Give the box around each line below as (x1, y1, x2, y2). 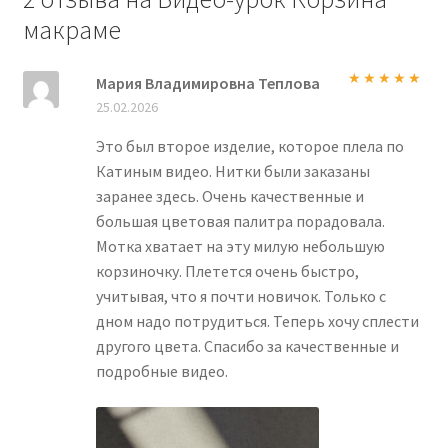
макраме (22, 13, 121, 46)
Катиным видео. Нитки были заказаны (95, 161, 370, 182)
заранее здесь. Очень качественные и (95, 186, 364, 207)
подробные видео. (95, 361, 228, 382)
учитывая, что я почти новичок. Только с (95, 286, 386, 307)
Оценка (347, 92, 397, 107)
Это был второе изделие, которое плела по (95, 136, 404, 157)
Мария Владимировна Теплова (95, 73, 320, 94)
